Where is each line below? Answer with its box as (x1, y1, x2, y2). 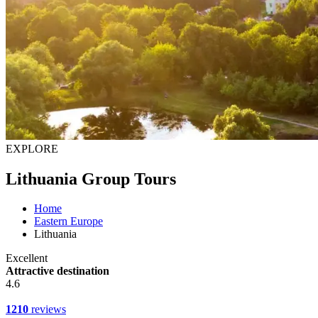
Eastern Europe (34, 215, 103, 228)
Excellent (6, 252, 48, 265)
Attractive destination (6, 265, 109, 278)
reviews (28, 303, 66, 316)
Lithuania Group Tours (6, 169, 176, 188)
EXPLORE (6, 142, 58, 155)
